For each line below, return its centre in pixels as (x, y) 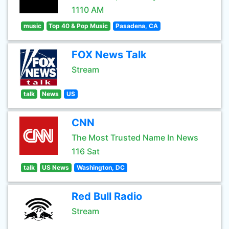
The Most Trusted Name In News (135, 138)
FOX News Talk (109, 55)
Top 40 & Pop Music (78, 26)
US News (56, 167)
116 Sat (86, 151)
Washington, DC (100, 167)
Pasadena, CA (136, 26)
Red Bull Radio (107, 196)
